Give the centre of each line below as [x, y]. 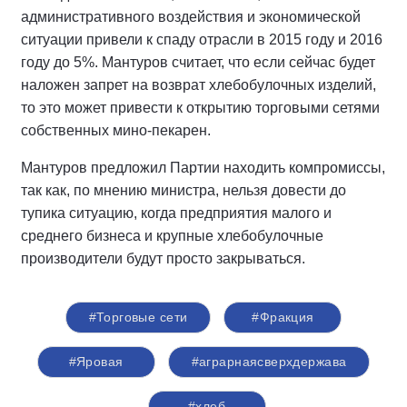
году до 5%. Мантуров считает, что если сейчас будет [198, 63]
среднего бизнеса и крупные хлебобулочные [172, 236]
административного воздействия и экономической [191, 17]
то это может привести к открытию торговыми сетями [200, 108]
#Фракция [283, 318]
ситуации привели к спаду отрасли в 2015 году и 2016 [202, 40]
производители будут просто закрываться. [163, 259]
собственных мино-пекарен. [116, 131]
